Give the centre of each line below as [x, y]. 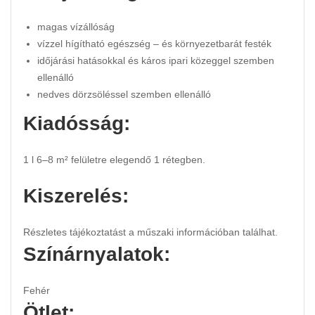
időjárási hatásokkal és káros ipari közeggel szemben [156, 61]
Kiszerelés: [76, 196]
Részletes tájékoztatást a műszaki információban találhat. [150, 232]
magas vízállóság [76, 27]
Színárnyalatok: [97, 255]
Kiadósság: [77, 124]
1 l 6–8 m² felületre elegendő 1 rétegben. [114, 160]
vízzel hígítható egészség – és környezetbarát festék [154, 44]
